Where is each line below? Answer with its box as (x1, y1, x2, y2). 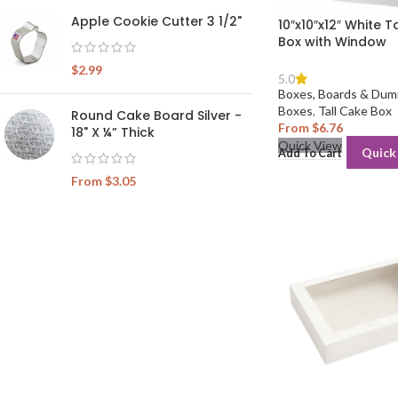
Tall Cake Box (317, 103, 392, 119)
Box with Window (277, 33, 386, 52)
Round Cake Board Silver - (71, 107, 242, 124)
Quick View (277, 137, 342, 153)
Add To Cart (277, 147, 342, 161)
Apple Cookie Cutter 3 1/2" (71, 12, 242, 30)
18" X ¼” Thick (71, 123, 155, 141)
